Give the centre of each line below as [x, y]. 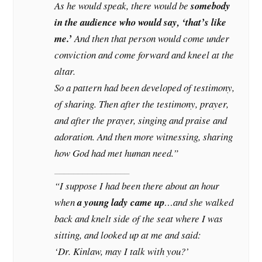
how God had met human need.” [117, 153]
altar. [65, 71]
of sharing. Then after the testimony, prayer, [142, 104]
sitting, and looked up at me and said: [128, 235]
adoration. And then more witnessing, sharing [144, 136]
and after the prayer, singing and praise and [141, 120]
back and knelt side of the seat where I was [139, 218]
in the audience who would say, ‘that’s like [141, 22]
